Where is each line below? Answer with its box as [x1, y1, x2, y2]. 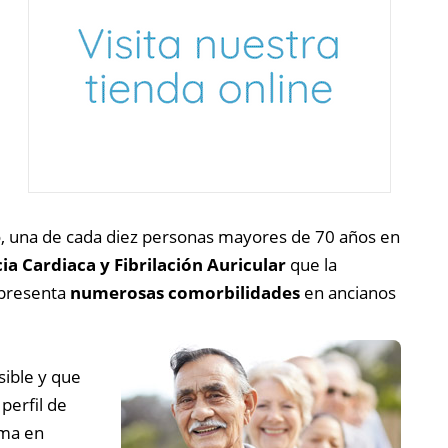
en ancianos [300, 280, 396, 304]
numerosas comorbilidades [70, 280, 300, 304]
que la [286, 252, 337, 276]
